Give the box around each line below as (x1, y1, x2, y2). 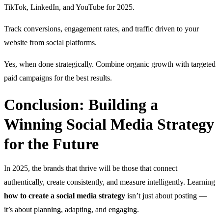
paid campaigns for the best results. (4, 73, 112, 82)
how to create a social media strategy (4, 191, 125, 200)
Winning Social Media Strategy (4, 115, 214, 133)
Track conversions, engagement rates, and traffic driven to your (4, 24, 199, 33)
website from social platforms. (4, 38, 97, 47)
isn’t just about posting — (125, 191, 207, 200)
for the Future (4, 135, 99, 153)
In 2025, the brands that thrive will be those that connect (4, 164, 177, 172)
